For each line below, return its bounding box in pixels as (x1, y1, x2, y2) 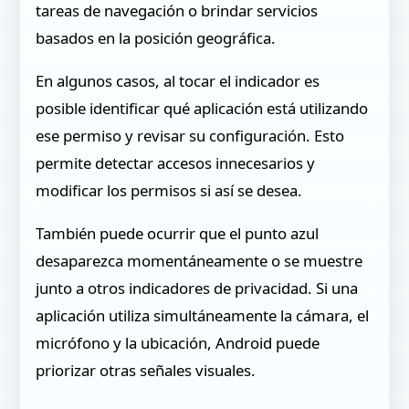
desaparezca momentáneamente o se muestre (36, 250, 363, 272)
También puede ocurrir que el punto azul (36, 223, 320, 245)
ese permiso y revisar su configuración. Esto (36, 125, 345, 147)
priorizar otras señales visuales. (36, 360, 257, 382)
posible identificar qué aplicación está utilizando (36, 98, 369, 120)
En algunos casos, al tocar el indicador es (36, 70, 320, 92)
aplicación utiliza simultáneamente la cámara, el (36, 305, 370, 327)
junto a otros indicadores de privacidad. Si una (36, 278, 359, 299)
